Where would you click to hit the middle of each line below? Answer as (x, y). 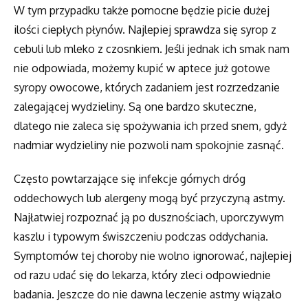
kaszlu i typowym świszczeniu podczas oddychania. (141, 237)
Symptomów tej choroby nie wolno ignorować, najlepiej (153, 256)
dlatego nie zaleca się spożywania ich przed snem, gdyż (150, 126)
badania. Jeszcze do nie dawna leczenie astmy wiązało (148, 295)
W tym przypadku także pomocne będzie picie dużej (142, 11)
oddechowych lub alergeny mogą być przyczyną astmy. (150, 198)
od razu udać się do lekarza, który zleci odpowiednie (142, 275)
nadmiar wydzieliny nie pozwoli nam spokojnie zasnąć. (149, 145)
